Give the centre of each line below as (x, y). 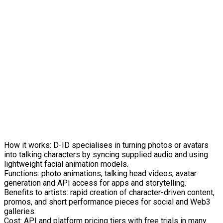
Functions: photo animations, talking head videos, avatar (100, 174)
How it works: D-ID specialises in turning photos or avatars (106, 145)
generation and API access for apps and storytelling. (95, 183)
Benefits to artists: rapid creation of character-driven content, (109, 193)
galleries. (20, 212)
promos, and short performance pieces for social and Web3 (107, 202)
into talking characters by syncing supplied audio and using (106, 155)
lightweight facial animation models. (66, 164)
